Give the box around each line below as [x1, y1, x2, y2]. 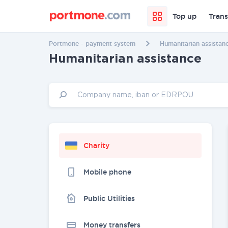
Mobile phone [83, 168, 131, 176]
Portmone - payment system [49, 40, 135, 47]
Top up [173, 12, 196, 20]
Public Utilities [83, 194, 135, 203]
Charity [83, 141, 109, 150]
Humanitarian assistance [49, 53, 202, 65]
